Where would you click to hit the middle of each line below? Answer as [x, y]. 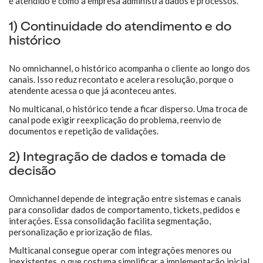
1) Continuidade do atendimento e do [120, 28]
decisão [32, 172]
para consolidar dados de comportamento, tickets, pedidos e [124, 210]
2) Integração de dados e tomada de [117, 158]
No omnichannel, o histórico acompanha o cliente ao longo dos [129, 68]
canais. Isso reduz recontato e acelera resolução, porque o [121, 79]
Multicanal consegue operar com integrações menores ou [120, 250]
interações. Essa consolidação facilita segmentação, [110, 221]
